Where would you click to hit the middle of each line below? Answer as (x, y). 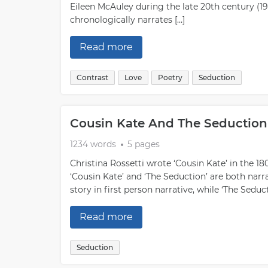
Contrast (92, 77)
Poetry (170, 77)
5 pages (144, 144)
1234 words (93, 144)
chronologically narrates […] (127, 20)
